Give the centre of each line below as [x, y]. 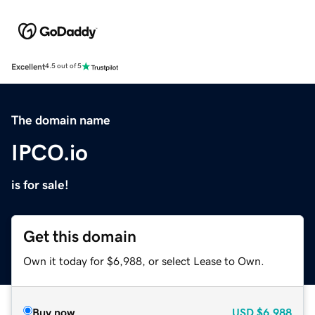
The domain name [61, 120]
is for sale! [40, 185]
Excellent [28, 66]
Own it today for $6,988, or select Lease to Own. [144, 261]
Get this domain [80, 236]
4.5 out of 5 [63, 66]
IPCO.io [50, 152]
